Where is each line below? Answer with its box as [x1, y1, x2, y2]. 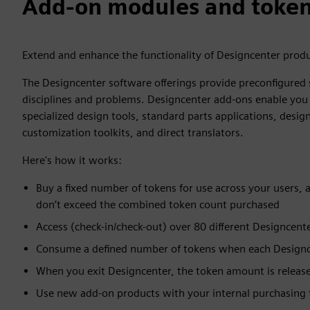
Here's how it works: [22, 153, 122, 167]
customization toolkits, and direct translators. [22, 125, 244, 139]
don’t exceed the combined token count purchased [36, 197, 280, 211]
